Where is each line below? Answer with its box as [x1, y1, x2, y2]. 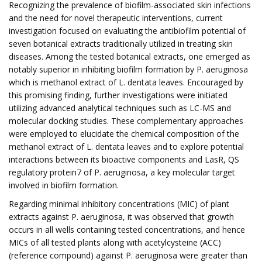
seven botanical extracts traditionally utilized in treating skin [9, 38, 233, 49]
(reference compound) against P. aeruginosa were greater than [9, 250, 247, 261]
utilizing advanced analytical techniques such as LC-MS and [9, 102, 231, 113]
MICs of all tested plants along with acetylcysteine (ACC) [9, 237, 221, 248]
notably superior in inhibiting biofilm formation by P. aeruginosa [9, 64, 248, 75]
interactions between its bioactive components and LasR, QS [9, 154, 239, 165]
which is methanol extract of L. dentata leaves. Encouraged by [9, 77, 243, 88]
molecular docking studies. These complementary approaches [9, 115, 243, 126]
